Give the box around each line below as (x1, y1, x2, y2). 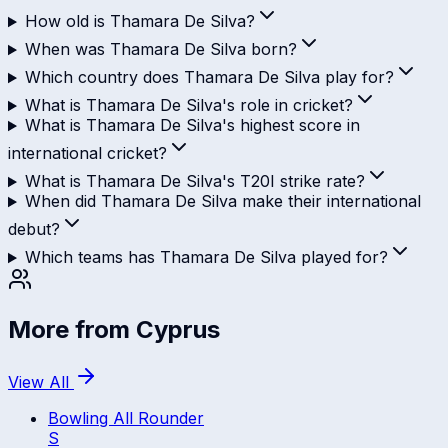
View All (8, 372, 74, 393)
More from (8, 315, 136, 345)
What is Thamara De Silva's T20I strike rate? (24, 171, 365, 192)
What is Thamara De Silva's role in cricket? (24, 95, 353, 116)
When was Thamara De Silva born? (24, 39, 297, 60)
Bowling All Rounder (48, 408, 204, 429)
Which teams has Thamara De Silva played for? (24, 247, 388, 268)
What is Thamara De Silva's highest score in (24, 115, 360, 136)
